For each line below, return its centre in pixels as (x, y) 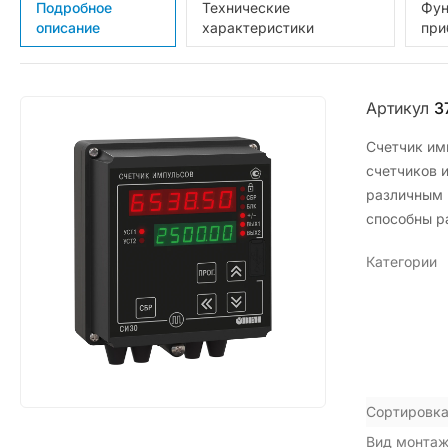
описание (68, 27)
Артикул (400, 107)
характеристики (258, 27)
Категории (401, 261)
